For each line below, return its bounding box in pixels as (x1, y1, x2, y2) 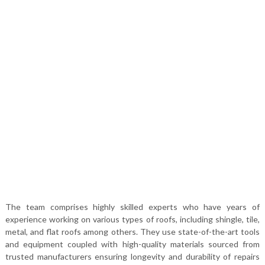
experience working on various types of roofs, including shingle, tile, (5, 214, 260, 224)
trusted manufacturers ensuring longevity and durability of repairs (5, 251, 260, 261)
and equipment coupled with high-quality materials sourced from (5, 239, 260, 249)
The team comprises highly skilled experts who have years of (5, 202, 260, 212)
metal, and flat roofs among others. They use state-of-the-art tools (5, 227, 260, 237)
